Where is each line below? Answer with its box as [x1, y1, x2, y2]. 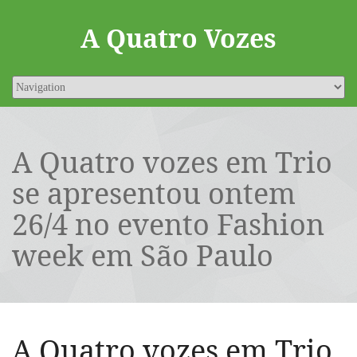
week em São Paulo [12, 236, 273, 275]
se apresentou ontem [12, 174, 296, 213]
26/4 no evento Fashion [12, 205, 324, 244]
